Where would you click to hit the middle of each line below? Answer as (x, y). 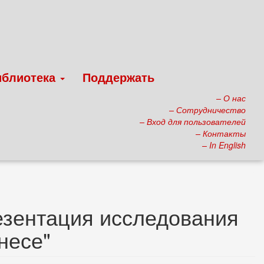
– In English (224, 145)
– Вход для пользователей (193, 121)
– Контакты (221, 133)
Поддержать (118, 77)
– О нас (231, 98)
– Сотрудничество (207, 110)
